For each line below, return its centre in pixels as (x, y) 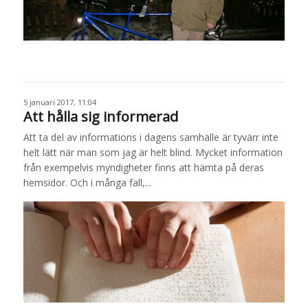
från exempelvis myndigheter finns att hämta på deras (143, 167)
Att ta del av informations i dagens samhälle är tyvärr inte (151, 137)
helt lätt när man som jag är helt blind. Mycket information (153, 152)
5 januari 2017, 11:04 (59, 102)
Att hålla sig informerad (100, 116)
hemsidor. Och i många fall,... (87, 182)
